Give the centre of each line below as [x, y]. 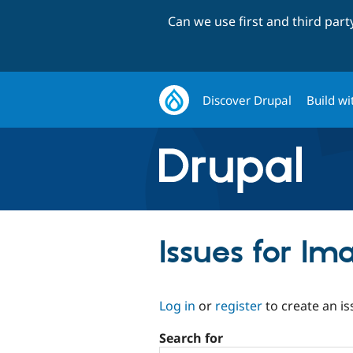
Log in [177, 305]
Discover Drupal [247, 100]
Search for [191, 338]
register [239, 305]
